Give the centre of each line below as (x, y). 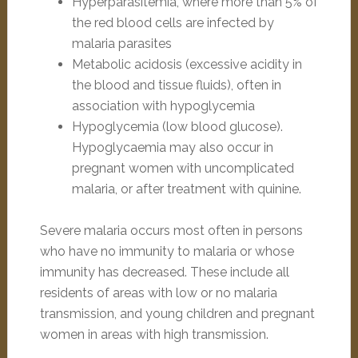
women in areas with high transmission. (154, 334)
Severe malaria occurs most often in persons (171, 231)
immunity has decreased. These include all (164, 272)
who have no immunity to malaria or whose (167, 251)
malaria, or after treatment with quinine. (186, 189)
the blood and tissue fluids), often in (176, 85)
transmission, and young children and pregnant (177, 314)
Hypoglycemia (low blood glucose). (177, 127)
